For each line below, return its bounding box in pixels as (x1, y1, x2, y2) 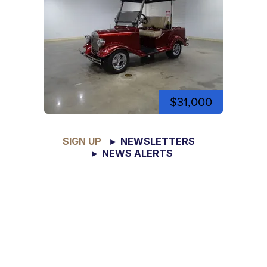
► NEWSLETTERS (108, 135, 195, 147)
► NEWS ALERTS (89, 147, 173, 159)
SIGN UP (63, 135, 108, 147)
